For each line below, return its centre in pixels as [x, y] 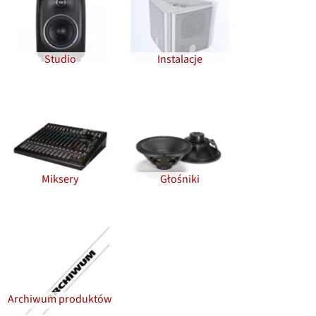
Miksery [60, 179]
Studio [60, 59]
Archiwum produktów [60, 299]
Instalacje [180, 59]
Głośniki [180, 179]
